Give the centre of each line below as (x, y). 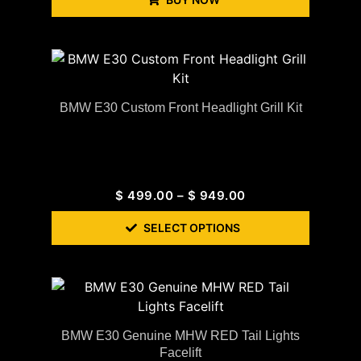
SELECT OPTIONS (192, 228)
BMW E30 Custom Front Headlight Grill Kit (180, 108)
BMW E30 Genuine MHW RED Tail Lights (180, 336)
